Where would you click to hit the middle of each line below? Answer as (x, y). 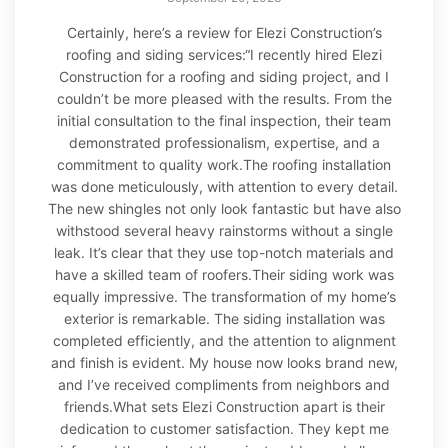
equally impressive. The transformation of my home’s (224, 297)
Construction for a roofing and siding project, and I (224, 77)
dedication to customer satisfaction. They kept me (224, 429)
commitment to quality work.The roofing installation (224, 165)
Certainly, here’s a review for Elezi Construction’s (224, 33)
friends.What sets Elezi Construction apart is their (224, 407)
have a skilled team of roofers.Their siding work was (224, 275)
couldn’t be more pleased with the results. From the (224, 99)
